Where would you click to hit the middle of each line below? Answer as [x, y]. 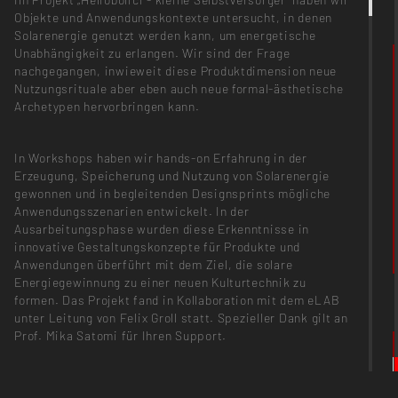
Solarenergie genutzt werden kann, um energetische [165, 36]
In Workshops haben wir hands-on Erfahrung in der [161, 158]
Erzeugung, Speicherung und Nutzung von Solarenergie [172, 176]
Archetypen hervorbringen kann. [107, 107]
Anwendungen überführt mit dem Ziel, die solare [154, 265]
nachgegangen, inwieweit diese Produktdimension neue [176, 71]
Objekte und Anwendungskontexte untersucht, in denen [174, 18]
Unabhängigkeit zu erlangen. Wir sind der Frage [152, 53]
